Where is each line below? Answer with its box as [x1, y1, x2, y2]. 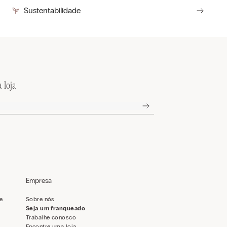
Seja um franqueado [25, 205, 86, 212]
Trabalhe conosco [25, 214, 77, 221]
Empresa [25, 176, 52, 185]
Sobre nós [25, 196, 55, 203]
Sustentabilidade [24, 6, 81, 16]
